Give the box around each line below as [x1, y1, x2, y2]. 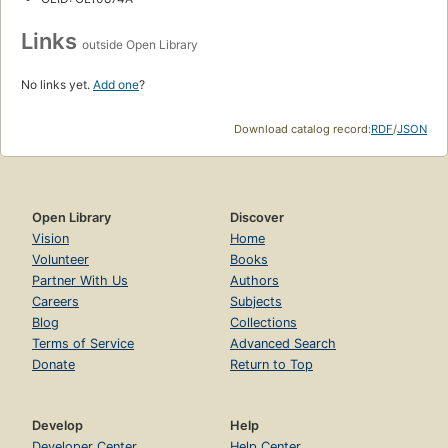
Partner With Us [32, 272, 128, 288]
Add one [93, 76, 139, 92]
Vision [32, 230, 69, 246]
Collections [230, 314, 297, 330]
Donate [32, 356, 75, 372]
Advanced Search [230, 335, 336, 351]
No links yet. [21, 76, 93, 92]
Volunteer [32, 251, 89, 267]
